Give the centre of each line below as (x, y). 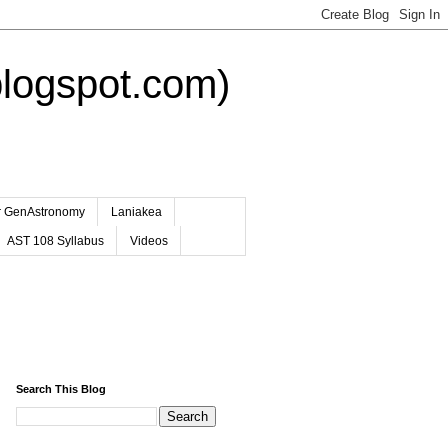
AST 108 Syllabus (55, 240)
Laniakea (136, 212)
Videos (148, 240)
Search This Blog (60, 388)
